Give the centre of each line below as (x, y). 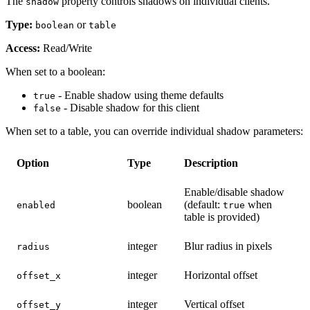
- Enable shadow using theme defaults (139, 95)
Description (211, 163)
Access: (23, 48)
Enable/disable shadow (234, 192)
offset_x (39, 275)
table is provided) (222, 217)
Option (33, 163)
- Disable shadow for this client (130, 107)
